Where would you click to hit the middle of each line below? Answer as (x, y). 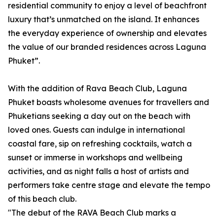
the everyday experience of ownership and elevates (107, 33)
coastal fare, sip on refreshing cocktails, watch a (100, 144)
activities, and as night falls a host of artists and (98, 171)
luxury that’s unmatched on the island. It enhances (104, 19)
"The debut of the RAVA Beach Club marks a (92, 213)
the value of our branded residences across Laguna (107, 47)
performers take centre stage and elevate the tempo (109, 185)
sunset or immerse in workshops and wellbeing (95, 157)
